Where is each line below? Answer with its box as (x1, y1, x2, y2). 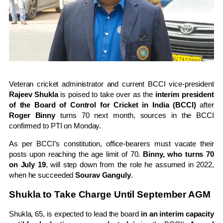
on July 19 (9, 160, 46, 169)
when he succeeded (9, 171, 76, 180)
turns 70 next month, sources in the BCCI (55, 111, 215, 120)
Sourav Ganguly (75, 171, 131, 180)
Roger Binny (9, 111, 56, 120)
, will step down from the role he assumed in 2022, (45, 160, 214, 169)
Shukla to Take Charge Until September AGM (9, 189, 211, 200)
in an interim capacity (140, 210, 214, 219)
